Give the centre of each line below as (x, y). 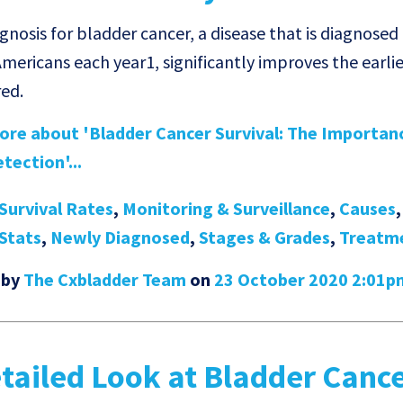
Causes (368, 209)
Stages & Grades (265, 237)
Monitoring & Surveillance (227, 209)
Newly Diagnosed (121, 237)
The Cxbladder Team (105, 280)
